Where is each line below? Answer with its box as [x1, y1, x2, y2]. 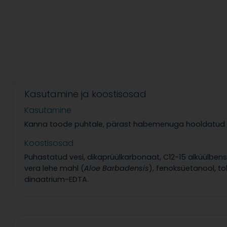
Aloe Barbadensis [84, 163, 149, 174]
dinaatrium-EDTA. [24, 174, 89, 185]
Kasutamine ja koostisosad [24, 88, 146, 101]
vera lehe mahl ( [24, 163, 84, 174]
